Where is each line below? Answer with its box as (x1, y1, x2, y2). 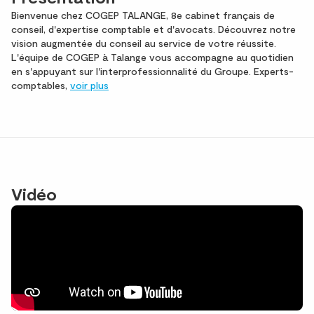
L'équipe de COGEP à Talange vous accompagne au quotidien (11, 50, 294, 63)
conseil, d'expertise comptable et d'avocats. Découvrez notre (11, 22, 296, 35)
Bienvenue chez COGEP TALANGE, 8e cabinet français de (11, 8, 275, 21)
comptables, (11, 78, 70, 91)
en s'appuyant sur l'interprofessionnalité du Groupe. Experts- (11, 64, 294, 77)
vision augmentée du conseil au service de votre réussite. (11, 36, 276, 49)
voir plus (70, 78, 109, 91)
